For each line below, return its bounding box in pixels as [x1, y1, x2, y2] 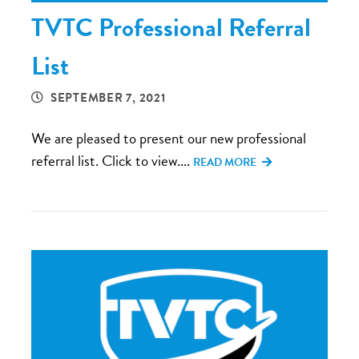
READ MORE [193, 153, 259, 171]
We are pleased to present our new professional [31, 126, 306, 150]
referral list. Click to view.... [31, 148, 193, 172]
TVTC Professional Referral [31, 8, 311, 46]
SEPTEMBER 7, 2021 [50, 88, 166, 107]
